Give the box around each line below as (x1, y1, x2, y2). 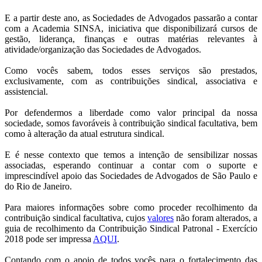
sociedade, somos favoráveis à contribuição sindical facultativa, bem (5, 118, 257, 129)
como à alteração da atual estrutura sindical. (5, 129, 167, 139)
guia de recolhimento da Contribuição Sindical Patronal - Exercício (5, 223, 257, 234)
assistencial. (5, 87, 50, 97)
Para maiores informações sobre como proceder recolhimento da (5, 202, 257, 213)
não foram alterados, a (174, 213, 257, 223)
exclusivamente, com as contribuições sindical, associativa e (5, 76, 257, 87)
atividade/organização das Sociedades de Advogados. (5, 44, 204, 55)
